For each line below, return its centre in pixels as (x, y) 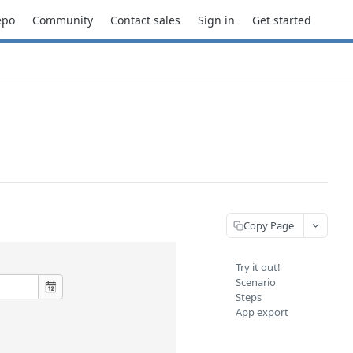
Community (63, 20)
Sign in (216, 20)
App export (262, 312)
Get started (282, 20)
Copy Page (269, 225)
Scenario (256, 282)
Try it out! (258, 267)
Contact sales (145, 20)
